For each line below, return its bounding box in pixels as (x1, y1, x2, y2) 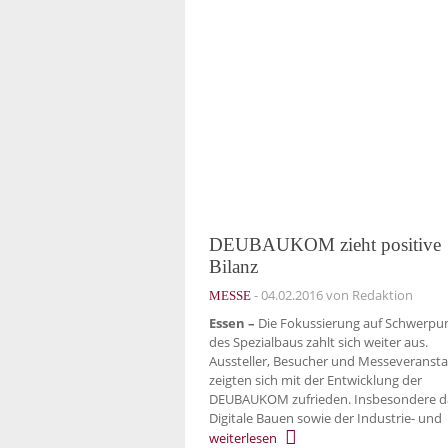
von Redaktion (323, 285, 413, 304)
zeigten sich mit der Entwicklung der (209, 371, 422, 390)
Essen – (209, 314, 255, 333)
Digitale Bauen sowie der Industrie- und (209, 409, 442, 428)
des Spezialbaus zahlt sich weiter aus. (209, 333, 428, 352)
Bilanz (209, 255, 258, 277)
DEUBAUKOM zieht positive (209, 233, 441, 255)
